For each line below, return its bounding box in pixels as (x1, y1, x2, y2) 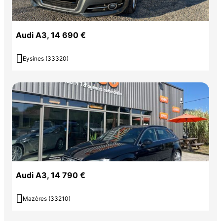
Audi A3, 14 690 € (16, 30, 86, 40)
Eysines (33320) (23, 55, 69, 63)
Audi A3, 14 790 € (16, 170, 85, 181)
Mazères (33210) (23, 195, 71, 203)
